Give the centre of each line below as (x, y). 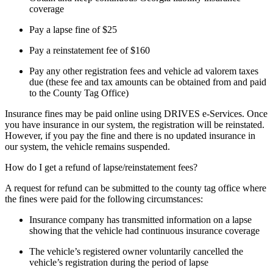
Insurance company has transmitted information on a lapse (140, 220)
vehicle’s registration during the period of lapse (119, 263)
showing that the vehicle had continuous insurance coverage (144, 231)
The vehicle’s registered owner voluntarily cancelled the (136, 252)
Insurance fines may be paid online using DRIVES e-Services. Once (136, 114)
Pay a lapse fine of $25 (73, 30)
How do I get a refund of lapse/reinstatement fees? (101, 168)
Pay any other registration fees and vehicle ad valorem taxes (144, 71)
